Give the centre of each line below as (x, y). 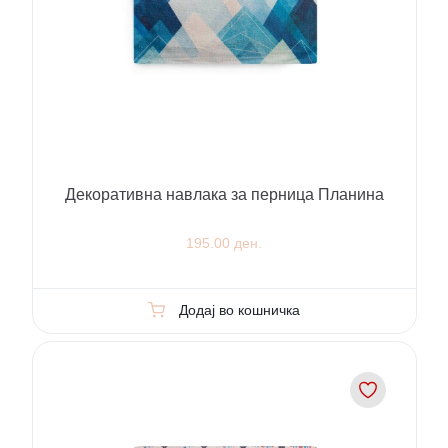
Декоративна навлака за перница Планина (224, 195)
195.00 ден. (224, 243)
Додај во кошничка (239, 310)
